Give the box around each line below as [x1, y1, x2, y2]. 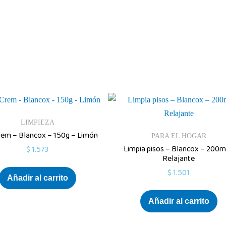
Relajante [162, 152, 195, 165]
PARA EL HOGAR [151, 132, 206, 140]
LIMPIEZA [20, 119, 54, 126]
